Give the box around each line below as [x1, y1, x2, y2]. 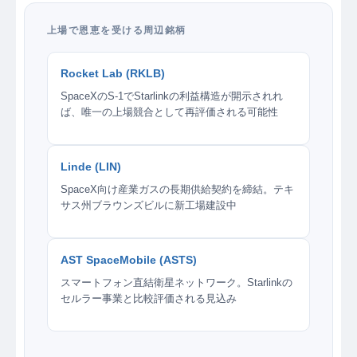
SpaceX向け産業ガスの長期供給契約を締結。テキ [61, 183, 294, 196]
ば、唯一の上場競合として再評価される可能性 [61, 106, 278, 119]
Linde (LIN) [61, 160, 121, 174]
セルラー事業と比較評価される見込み [61, 292, 237, 305]
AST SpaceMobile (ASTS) [61, 253, 197, 267]
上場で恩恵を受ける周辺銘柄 [47, 25, 186, 37]
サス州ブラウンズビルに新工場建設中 [61, 199, 237, 212]
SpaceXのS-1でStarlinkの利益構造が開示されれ [61, 90, 283, 103]
